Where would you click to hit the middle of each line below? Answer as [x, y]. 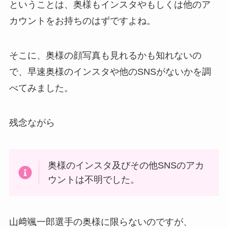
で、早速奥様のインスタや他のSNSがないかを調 [110, 72]
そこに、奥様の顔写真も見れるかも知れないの [105, 56]
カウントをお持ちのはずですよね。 [82, 21]
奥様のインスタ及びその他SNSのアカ [126, 165]
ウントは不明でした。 [94, 179]
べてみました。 [41, 88]
